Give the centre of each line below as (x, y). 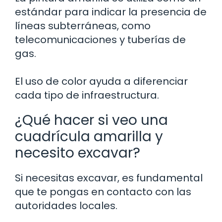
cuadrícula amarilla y (89, 136)
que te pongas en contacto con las (103, 192)
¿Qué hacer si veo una (91, 120)
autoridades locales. (66, 205)
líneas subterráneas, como (83, 26)
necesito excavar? (78, 153)
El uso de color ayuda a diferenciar (101, 81)
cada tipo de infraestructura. (87, 95)
